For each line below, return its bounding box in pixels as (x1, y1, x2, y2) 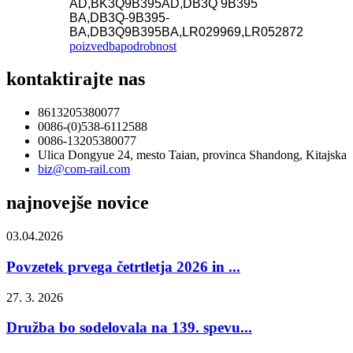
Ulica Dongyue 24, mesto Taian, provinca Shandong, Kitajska (38, 148, 347, 162)
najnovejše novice (6, 192, 149, 214)
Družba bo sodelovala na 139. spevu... (6, 319, 252, 336)
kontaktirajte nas (6, 69, 145, 90)
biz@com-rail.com (38, 162, 130, 176)
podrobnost (121, 39, 176, 53)
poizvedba (69, 39, 121, 53)
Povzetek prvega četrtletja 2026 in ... (6, 258, 240, 275)
